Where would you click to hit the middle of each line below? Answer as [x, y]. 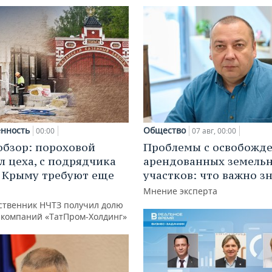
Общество [165, 130]
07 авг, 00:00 [214, 131]
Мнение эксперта [180, 191]
